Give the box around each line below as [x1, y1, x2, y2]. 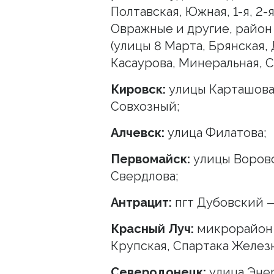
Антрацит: [111, 194, 172, 210]
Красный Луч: [111, 221, 194, 236]
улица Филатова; [165, 125, 267, 140]
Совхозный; [111, 98, 180, 114]
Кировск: [111, 81, 166, 97]
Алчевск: [111, 125, 165, 140]
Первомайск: [111, 151, 190, 166]
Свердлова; [111, 168, 179, 183]
